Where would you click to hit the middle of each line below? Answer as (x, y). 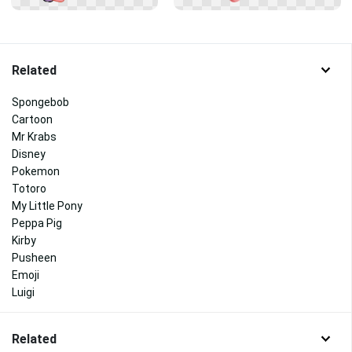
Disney (29, 154)
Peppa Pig (37, 223)
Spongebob (40, 102)
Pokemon (36, 171)
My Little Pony (47, 206)
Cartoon (32, 119)
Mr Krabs (34, 137)
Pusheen (34, 258)
